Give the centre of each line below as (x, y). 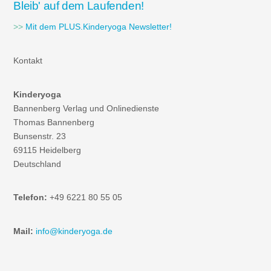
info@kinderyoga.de (74, 232)
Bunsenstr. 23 (40, 136)
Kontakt (28, 60)
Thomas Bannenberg (54, 122)
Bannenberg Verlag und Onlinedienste (87, 108)
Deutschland (38, 164)
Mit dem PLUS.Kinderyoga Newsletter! (99, 27)
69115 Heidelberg (47, 150)
